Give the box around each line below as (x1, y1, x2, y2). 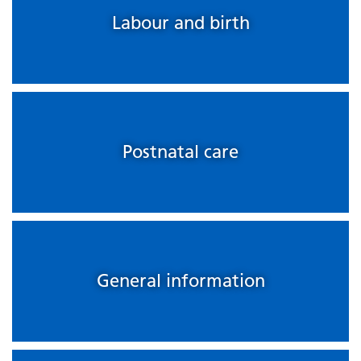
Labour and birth (111, 12, 250, 35)
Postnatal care (122, 141, 239, 164)
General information (96, 270, 265, 293)
